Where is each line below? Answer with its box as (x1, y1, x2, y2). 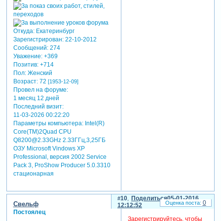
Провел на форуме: (13, 86, 68, 93)
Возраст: (13, 77, 38, 85)
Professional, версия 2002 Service (13, 153, 107, 160)
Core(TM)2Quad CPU (13, 128, 72, 135)
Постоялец (13, 208, 45, 216)
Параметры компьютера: (13, 119, 83, 127)
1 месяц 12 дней (13, 94, 59, 102)
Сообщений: (13, 44, 48, 51)
